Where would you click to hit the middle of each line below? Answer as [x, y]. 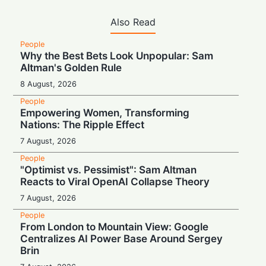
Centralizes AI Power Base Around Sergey [122, 238]
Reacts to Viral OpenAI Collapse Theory [115, 181]
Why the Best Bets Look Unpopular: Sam [117, 56]
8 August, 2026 [49, 84]
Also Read [133, 22]
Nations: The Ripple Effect [83, 124]
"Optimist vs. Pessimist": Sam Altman [109, 170]
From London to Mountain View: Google [115, 227]
